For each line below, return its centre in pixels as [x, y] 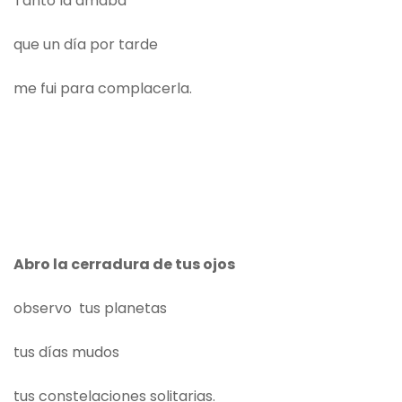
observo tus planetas [90, 309]
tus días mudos [66, 353]
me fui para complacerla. [103, 89]
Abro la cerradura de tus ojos [124, 265]
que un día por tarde [86, 45]
